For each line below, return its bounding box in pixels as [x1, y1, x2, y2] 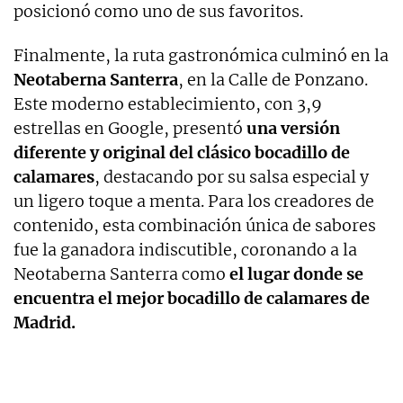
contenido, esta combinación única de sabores [13, 214, 376, 236]
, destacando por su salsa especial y [94, 166, 369, 187]
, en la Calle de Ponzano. [178, 68, 368, 90]
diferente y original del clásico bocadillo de [13, 141, 350, 163]
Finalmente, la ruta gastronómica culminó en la [13, 44, 389, 66]
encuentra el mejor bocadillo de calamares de [13, 287, 370, 309]
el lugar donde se [229, 263, 363, 284]
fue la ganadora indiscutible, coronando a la [13, 238, 357, 260]
